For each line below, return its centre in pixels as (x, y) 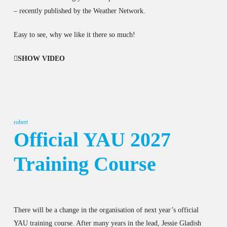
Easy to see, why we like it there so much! (74, 34)
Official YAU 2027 (92, 139)
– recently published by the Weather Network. (79, 11)
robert (21, 122)
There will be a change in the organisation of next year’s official (106, 210)
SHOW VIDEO (41, 58)
